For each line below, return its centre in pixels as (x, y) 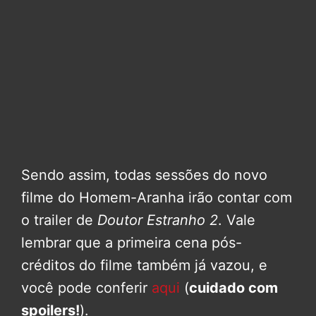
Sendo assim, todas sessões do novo (144, 175)
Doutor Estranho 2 (158, 220)
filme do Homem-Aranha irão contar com (157, 198)
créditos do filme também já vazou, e (144, 266)
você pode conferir (86, 288)
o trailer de (59, 220)
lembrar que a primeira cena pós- (132, 243)
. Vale (237, 220)
